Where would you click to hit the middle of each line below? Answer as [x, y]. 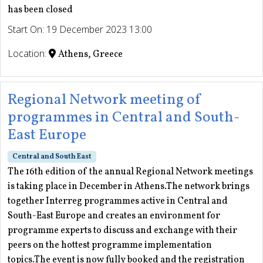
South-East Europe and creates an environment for [114, 216]
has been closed [40, 10]
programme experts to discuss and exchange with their [122, 231]
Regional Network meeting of [105, 100]
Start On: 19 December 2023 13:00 [80, 30]
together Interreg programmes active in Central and [118, 202]
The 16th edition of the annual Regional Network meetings [130, 172]
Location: [28, 54]
